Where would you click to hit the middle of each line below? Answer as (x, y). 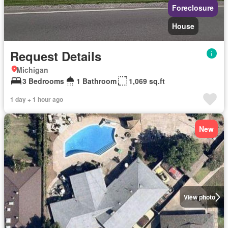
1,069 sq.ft (147, 81)
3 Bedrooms (43, 81)
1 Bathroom (96, 81)
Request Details (56, 56)
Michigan (32, 70)
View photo (199, 197)
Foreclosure (193, 8)
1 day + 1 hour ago (37, 99)
